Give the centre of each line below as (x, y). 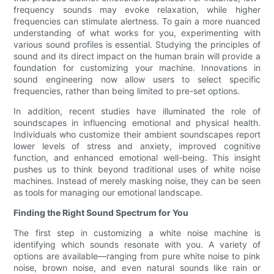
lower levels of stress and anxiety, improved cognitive (137, 146)
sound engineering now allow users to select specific (137, 80)
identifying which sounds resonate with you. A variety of (137, 245)
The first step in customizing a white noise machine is (137, 233)
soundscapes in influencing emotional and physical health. (137, 123)
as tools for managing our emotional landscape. (108, 193)
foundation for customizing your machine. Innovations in (137, 68)
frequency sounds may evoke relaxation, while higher (137, 10)
